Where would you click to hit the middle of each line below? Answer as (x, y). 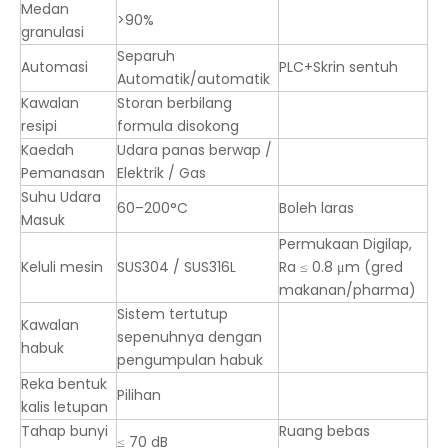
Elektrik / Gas (161, 173)
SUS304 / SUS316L (176, 267)
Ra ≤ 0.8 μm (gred (341, 267)
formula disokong (178, 126)
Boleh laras (316, 208)
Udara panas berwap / (194, 150)
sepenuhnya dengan (189, 337)
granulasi (52, 32)
